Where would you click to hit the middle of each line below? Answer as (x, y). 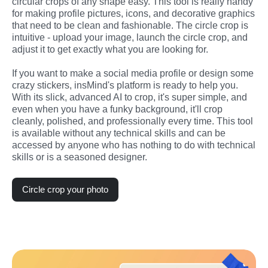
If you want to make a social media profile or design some (133, 73)
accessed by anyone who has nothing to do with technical (134, 145)
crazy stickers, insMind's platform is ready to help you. (125, 85)
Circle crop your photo (65, 189)
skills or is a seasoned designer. (80, 157)
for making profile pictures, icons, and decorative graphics (133, 13)
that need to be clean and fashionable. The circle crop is (130, 25)
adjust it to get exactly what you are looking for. (110, 49)
